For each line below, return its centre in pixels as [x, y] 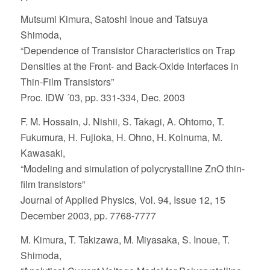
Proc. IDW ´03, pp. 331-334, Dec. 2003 [102, 98]
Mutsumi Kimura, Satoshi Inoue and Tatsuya [114, 19]
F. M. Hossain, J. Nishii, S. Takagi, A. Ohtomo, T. [122, 121]
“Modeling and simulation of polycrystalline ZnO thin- [132, 168]
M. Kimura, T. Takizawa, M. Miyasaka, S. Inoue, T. [125, 239]
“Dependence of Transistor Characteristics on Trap [127, 51]
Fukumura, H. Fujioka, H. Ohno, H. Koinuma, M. [121, 137]
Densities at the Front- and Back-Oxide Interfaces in [129, 66]
